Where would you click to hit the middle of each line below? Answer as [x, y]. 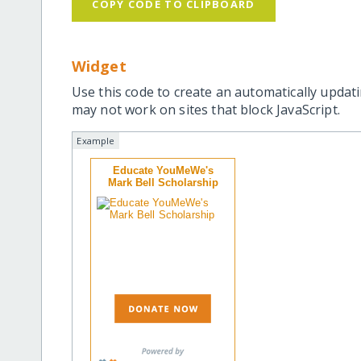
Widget [99, 65]
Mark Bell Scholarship [163, 182]
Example [96, 140]
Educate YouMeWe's [163, 170]
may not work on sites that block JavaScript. [205, 109]
